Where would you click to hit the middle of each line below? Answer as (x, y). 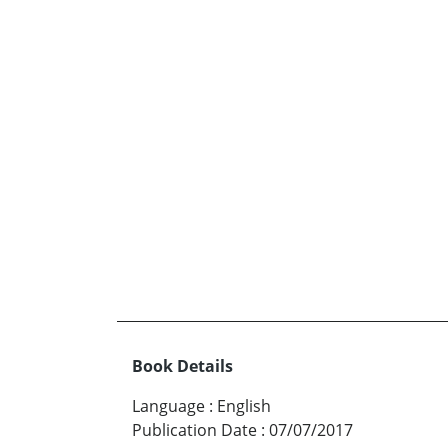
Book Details (182, 365)
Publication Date (194, 429)
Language (168, 405)
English (244, 405)
